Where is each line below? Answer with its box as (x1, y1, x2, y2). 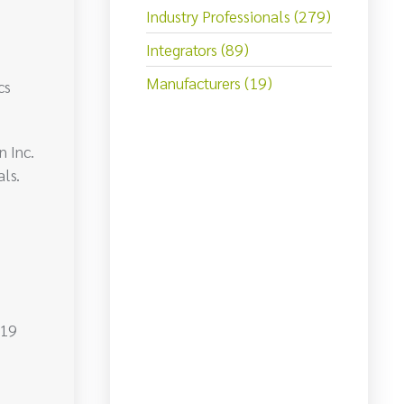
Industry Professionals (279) (146, 5, 331, 27)
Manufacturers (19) (146, 72, 272, 94)
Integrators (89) (146, 39, 249, 60)
